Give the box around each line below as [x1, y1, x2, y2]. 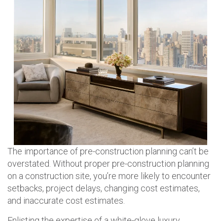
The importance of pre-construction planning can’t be [7, 146, 209, 157]
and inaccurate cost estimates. [7, 195, 125, 206]
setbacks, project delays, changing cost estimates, [7, 183, 200, 194]
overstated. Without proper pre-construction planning [7, 158, 209, 169]
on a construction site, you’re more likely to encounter [7, 171, 211, 182]
